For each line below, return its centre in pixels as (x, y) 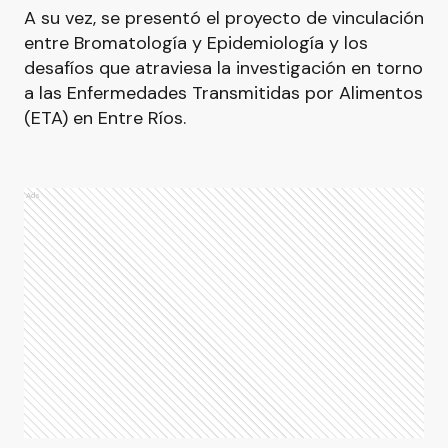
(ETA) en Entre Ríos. (105, 118)
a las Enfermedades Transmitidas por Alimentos (223, 93)
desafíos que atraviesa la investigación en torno (223, 68)
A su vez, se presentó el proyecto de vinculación (224, 18)
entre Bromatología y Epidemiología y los (196, 43)
